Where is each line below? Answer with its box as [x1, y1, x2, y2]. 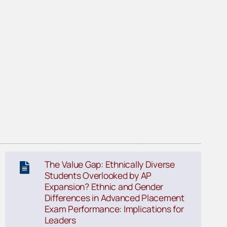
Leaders [44, 213, 76, 226]
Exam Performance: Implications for [44, 202, 184, 215]
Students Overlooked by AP [44, 169, 152, 181]
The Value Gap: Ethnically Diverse [44, 158, 175, 170]
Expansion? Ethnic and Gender [44, 180, 164, 193]
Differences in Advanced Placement [44, 191, 184, 204]
